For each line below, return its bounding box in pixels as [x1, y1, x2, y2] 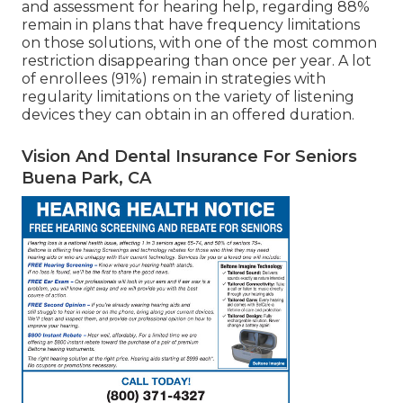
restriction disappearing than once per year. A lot [22, 52, 372, 70]
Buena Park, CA [22, 168, 151, 189]
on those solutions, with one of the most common [22, 34, 377, 52]
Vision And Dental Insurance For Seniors [22, 147, 357, 167]
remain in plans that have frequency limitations [22, 16, 360, 34]
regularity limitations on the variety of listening [22, 88, 354, 106]
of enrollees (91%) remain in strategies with [22, 70, 326, 88]
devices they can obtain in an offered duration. [22, 106, 354, 124]
